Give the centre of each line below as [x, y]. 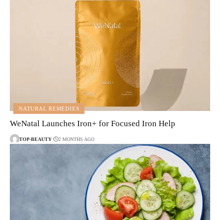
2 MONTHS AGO [76, 139]
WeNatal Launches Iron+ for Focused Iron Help [93, 124]
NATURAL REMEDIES [49, 108]
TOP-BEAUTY [35, 139]
